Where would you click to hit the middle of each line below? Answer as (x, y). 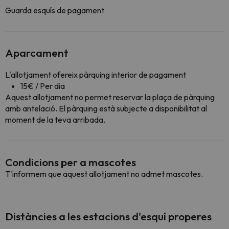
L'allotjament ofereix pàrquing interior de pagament (96, 75)
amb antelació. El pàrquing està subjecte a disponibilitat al (106, 108)
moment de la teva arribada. (55, 120)
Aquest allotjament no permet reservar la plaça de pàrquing (110, 97)
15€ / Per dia (43, 86)
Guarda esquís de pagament (55, 10)
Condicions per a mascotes (71, 162)
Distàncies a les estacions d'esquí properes (108, 216)
